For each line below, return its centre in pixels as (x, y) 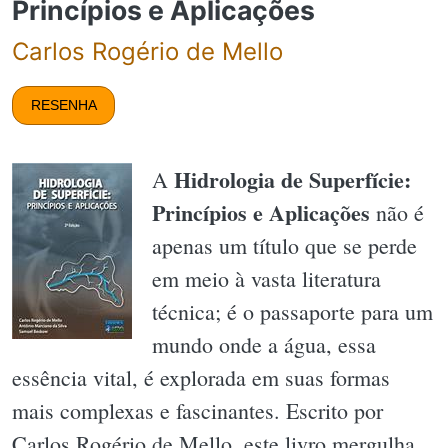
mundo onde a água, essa (264, 345)
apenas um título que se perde (284, 246)
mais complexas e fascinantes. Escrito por (197, 411)
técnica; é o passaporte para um (292, 312)
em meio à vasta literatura (266, 279)
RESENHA (63, 104)
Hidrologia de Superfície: (292, 180)
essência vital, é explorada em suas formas (201, 378)
